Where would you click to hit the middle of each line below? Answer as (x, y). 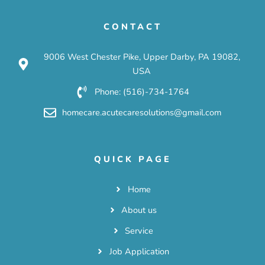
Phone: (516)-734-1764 (142, 92)
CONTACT (132, 27)
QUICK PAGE (132, 159)
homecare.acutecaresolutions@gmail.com (142, 113)
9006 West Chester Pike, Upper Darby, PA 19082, (142, 57)
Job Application (139, 252)
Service (139, 231)
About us (139, 210)
